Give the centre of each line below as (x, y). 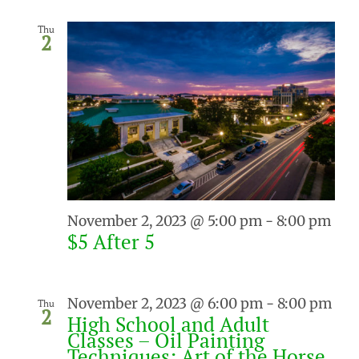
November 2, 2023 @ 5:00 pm (165, 221)
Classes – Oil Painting (166, 341)
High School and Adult (168, 325)
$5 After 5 (111, 241)
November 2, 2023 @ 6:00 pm (165, 303)
